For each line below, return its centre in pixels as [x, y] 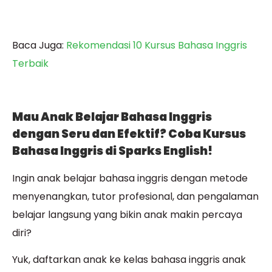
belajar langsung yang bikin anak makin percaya [127, 215]
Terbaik [30, 64]
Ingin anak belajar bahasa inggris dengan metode [130, 178]
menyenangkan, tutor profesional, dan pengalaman [135, 197]
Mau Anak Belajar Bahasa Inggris [112, 117]
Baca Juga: [39, 46]
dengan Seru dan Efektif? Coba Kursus [129, 134]
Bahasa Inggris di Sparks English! [112, 151]
